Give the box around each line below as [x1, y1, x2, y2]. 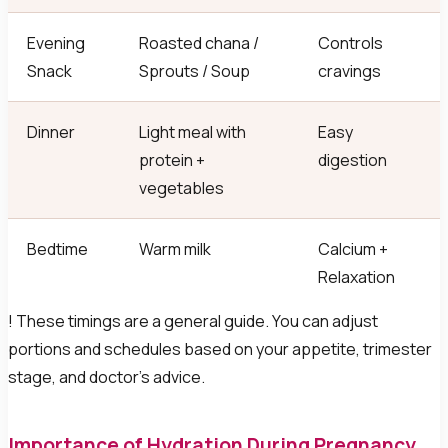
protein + [139, 149, 206, 172]
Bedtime [27, 238, 89, 261]
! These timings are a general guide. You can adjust [8, 310, 378, 333]
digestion [318, 149, 388, 172]
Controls [318, 32, 384, 55]
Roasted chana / [139, 32, 260, 55]
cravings [318, 60, 382, 83]
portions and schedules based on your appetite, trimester [8, 338, 432, 361]
